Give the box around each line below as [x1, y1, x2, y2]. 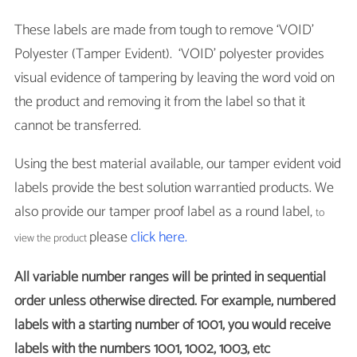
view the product [14, 229, 89, 249]
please [88, 226, 131, 250]
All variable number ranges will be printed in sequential [14, 265, 326, 290]
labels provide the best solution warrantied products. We [14, 176, 334, 201]
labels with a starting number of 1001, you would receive [14, 313, 331, 338]
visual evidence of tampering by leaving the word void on [14, 66, 335, 91]
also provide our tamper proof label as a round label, [14, 200, 316, 225]
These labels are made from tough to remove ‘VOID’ [14, 18, 314, 43]
